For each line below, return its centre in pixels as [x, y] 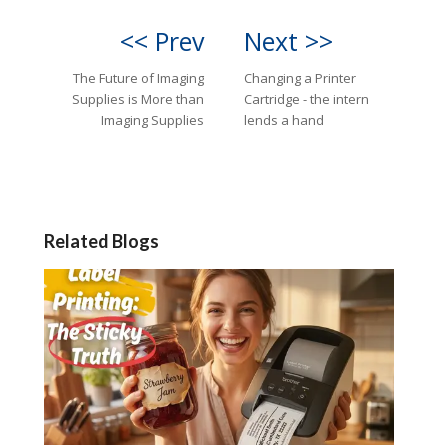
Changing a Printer [300, 78]
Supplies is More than [138, 99]
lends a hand [284, 120]
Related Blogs [101, 241]
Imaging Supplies [152, 120]
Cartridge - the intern [306, 99]
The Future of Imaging [138, 78]
